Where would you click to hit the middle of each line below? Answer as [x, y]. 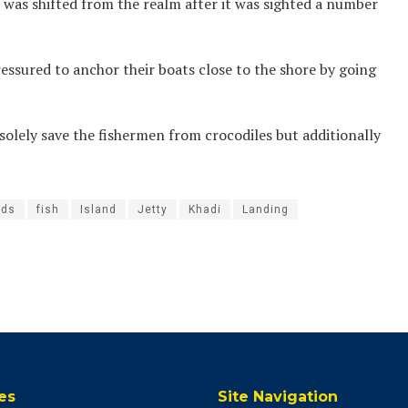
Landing [265, 210]
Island [98, 210]
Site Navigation [278, 396]
